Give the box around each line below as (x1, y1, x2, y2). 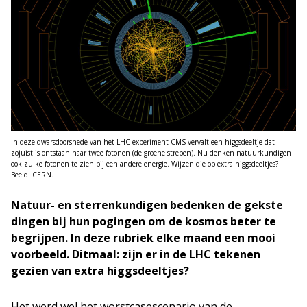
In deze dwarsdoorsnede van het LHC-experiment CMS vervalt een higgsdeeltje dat (11, 136, 275, 147)
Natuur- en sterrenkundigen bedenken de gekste (11, 197, 283, 212)
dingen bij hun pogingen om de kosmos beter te (11, 213, 276, 229)
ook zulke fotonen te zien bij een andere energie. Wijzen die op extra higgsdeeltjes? (11, 158, 278, 169)
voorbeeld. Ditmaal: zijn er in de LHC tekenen (11, 246, 260, 262)
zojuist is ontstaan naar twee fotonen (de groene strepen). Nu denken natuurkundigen (11, 147, 291, 158)
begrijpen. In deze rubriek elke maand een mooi (11, 230, 275, 245)
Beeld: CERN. (11, 169, 53, 180)
